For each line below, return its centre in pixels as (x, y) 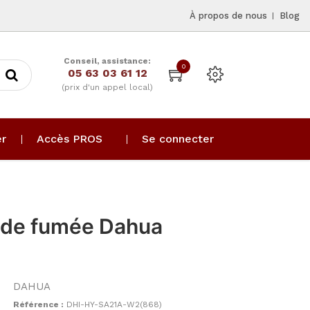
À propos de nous (228, 16)
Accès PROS (70, 139)
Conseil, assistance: (107, 61)
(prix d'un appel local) (107, 87)
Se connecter (178, 139)
